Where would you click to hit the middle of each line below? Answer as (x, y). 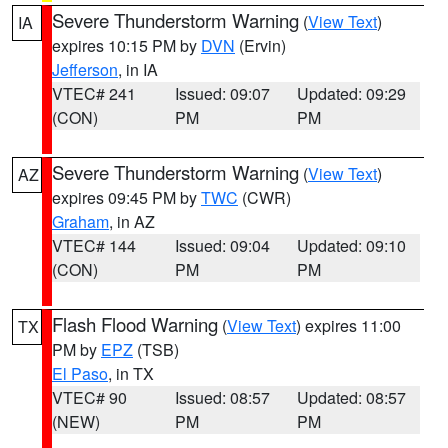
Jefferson (85, 69)
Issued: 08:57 (222, 397)
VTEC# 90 (89, 397)
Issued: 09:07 (222, 93)
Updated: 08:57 (352, 397)
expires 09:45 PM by (126, 197)
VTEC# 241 (94, 93)
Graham (80, 221)
